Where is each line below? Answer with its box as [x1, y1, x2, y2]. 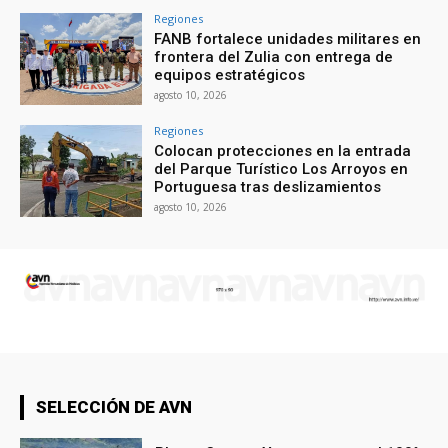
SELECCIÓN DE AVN [36, 397, 192, 418]
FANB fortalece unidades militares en [154, 30, 422, 49]
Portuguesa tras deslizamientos [154, 178, 382, 197]
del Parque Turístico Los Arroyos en [154, 160, 409, 179]
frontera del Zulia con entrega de [154, 48, 394, 67]
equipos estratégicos [154, 66, 306, 85]
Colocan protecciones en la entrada [154, 142, 412, 161]
